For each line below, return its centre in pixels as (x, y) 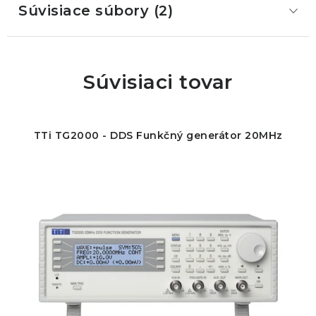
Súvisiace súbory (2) (96, 11)
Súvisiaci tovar (158, 82)
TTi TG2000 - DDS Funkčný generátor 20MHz (158, 135)
